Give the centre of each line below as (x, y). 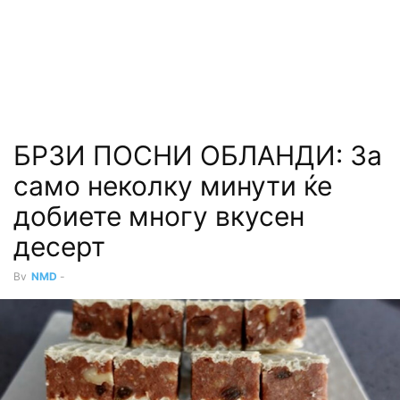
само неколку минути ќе (173, 186)
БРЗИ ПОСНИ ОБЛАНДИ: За (198, 155)
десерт (59, 246)
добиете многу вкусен (159, 216)
